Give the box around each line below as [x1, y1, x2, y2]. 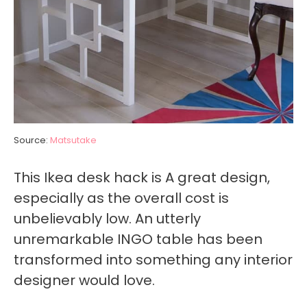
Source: [14, 133, 50, 147]
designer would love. [14, 270, 155, 290]
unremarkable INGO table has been [14, 229, 262, 249]
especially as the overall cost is [14, 188, 229, 208]
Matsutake [50, 133, 97, 147]
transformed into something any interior [14, 249, 293, 269]
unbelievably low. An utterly [14, 208, 201, 228]
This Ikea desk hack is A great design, [14, 167, 270, 187]
